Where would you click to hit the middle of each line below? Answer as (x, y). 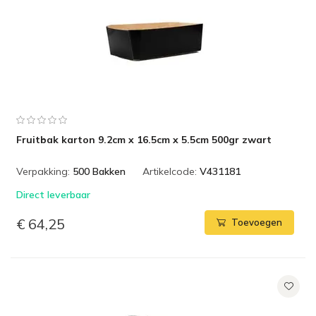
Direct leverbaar (53, 195)
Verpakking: (43, 171)
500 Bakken (99, 171)
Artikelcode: (170, 171)
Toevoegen (257, 223)
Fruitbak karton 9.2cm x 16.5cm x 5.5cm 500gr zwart (144, 140)
